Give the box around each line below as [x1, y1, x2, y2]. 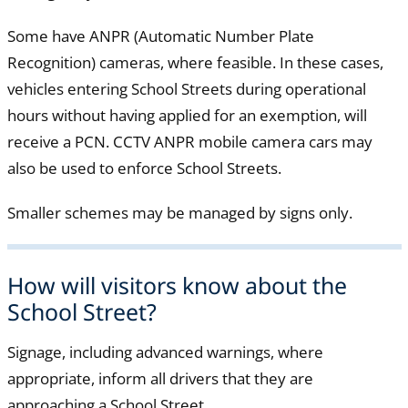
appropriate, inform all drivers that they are [6, 367, 313, 389]
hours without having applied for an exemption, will [6, 105, 367, 127]
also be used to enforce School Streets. [6, 158, 281, 179]
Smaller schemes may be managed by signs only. [6, 202, 352, 224]
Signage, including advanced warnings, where [6, 341, 323, 362]
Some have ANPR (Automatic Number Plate [6, 25, 314, 47]
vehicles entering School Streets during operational [6, 78, 366, 100]
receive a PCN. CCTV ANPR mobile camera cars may [6, 131, 372, 153]
